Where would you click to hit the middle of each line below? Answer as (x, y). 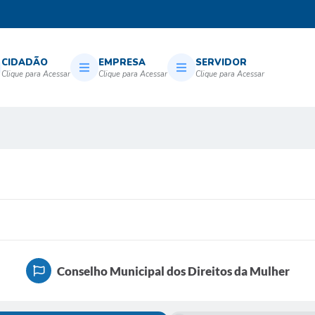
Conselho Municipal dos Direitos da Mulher (173, 271)
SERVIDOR (221, 62)
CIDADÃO (25, 62)
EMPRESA (122, 62)
